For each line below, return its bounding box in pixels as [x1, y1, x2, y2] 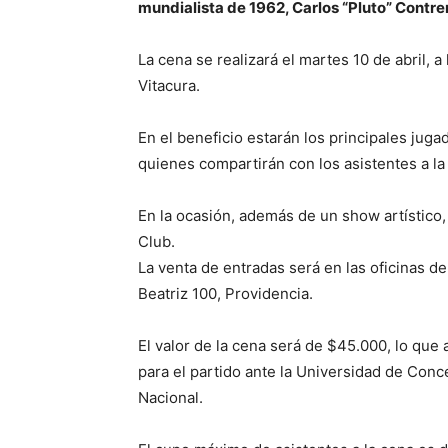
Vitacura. [138, 75, 200, 95]
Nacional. [138, 387, 203, 407]
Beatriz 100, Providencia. [138, 283, 313, 303]
